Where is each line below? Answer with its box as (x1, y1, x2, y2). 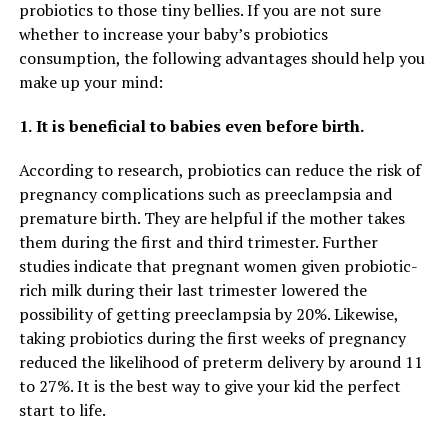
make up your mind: (18, 70, 163, 93)
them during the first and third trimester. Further (18, 230, 378, 253)
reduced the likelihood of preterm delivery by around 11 (18, 350, 423, 373)
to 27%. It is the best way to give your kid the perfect (18, 374, 401, 397)
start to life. (18, 398, 106, 421)
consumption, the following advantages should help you (18, 46, 425, 69)
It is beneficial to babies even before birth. (35, 114, 364, 137)
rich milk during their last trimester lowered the (18, 278, 367, 301)
